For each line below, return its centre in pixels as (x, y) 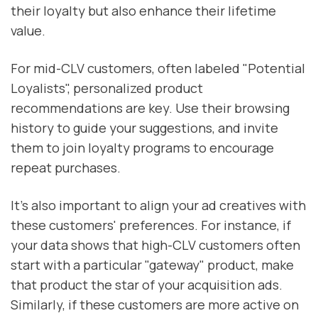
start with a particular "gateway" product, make (152, 265)
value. (28, 30)
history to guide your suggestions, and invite (144, 127)
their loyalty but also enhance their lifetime (143, 10)
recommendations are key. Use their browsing (150, 108)
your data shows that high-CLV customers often (155, 245)
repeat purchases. (66, 167)
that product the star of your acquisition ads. (147, 285)
